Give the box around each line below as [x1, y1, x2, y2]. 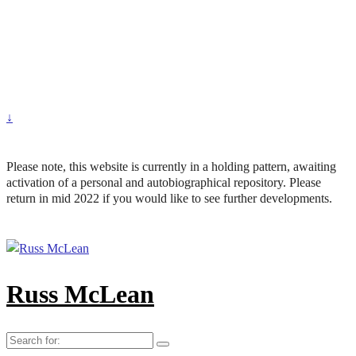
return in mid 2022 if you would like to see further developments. [6, 192, 332, 205]
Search [6, 331, 40, 346]
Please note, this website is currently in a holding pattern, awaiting [6, 160, 336, 173]
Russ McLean [6, 280, 154, 309]
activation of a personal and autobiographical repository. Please [6, 176, 321, 189]
